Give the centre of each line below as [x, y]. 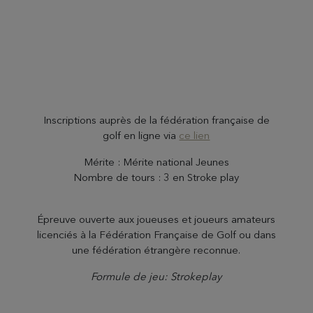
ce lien [195, 135]
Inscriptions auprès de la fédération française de [156, 120]
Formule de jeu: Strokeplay [156, 276]
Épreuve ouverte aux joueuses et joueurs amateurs [156, 219]
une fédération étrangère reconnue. [156, 250]
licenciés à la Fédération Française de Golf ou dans [156, 234]
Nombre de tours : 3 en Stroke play [156, 177]
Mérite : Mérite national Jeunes [156, 162]
